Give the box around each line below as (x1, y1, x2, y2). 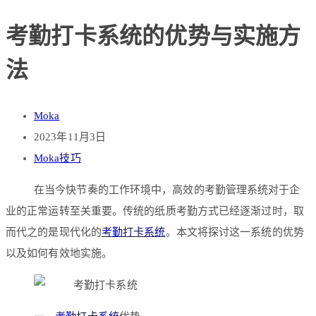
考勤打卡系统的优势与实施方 (6, 23, 301, 49)
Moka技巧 (34, 152, 81, 164)
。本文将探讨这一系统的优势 (165, 226, 304, 238)
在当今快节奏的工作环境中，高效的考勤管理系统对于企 (34, 184, 300, 196)
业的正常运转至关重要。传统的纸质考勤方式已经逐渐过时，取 (6, 205, 304, 217)
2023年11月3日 (34, 131, 106, 143)
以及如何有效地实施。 (6, 248, 112, 260)
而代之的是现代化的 (6, 226, 102, 238)
